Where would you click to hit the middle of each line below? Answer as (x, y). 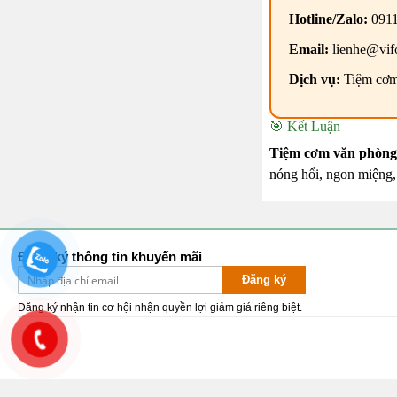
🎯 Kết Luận (304, 127)
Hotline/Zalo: (328, 19)
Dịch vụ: (314, 80)
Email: (308, 50)
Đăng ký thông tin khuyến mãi (110, 257)
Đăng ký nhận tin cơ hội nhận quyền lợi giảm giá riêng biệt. (160, 308)
